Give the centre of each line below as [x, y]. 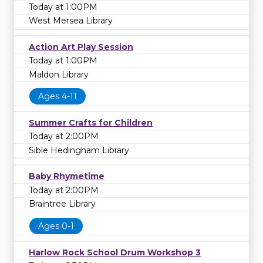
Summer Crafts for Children [91, 122]
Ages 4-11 [58, 97]
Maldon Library [59, 74]
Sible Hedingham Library [79, 151]
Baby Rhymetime [67, 176]
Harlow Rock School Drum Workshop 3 [115, 252]
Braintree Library [62, 204]
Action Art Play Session [81, 47]
